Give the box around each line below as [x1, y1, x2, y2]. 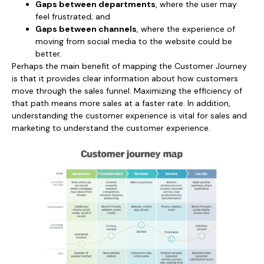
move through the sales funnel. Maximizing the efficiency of [12, 85, 242, 96]
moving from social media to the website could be [35, 35, 232, 47]
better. [35, 48, 61, 59]
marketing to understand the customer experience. [12, 122, 210, 133]
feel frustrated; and [35, 11, 110, 22]
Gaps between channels [35, 23, 137, 34]
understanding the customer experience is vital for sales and [12, 110, 247, 121]
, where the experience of [137, 23, 235, 34]
